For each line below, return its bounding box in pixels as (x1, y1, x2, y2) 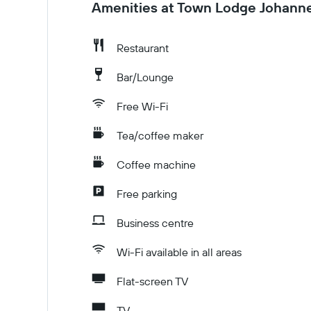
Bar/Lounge (117, 70, 174, 84)
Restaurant (117, 41, 169, 55)
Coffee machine (117, 158, 196, 171)
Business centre (117, 216, 194, 230)
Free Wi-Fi (117, 99, 168, 113)
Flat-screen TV (117, 274, 188, 288)
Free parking (117, 187, 177, 201)
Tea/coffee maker (117, 128, 203, 142)
